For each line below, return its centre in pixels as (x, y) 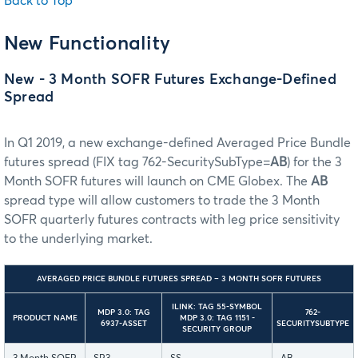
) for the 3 (314, 163)
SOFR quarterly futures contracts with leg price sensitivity (172, 220)
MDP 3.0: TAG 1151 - (217, 318)
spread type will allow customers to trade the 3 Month (162, 201)
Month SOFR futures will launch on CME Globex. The (157, 182)
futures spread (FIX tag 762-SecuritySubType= (137, 163)
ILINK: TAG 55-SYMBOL (217, 307)
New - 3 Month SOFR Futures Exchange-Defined (170, 80)
